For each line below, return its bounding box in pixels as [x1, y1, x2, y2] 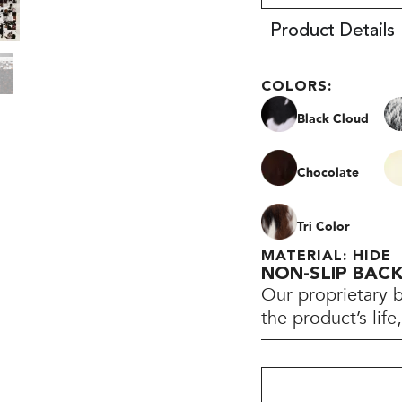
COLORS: [261, 80, 333, 95]
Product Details [270, 22, 396, 41]
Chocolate [297, 163, 360, 181]
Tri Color [297, 217, 351, 235]
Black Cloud [297, 109, 370, 127]
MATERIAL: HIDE [261, 249, 392, 265]
